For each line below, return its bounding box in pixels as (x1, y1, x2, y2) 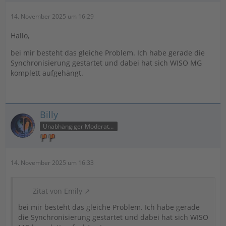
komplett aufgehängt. (11, 68, 83, 78)
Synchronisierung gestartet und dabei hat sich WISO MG (11, 58, 202, 68)
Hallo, (11, 31, 29, 40)
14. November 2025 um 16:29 (11, 12, 94, 21)
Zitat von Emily (33, 186, 82, 196)
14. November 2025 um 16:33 (11, 158, 94, 167)
